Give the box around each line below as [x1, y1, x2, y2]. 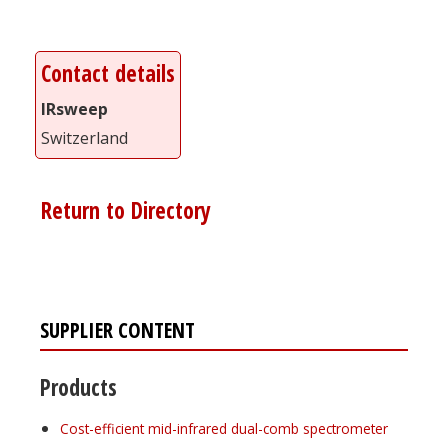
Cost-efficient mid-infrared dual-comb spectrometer [60, 418, 388, 438]
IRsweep [41, 97, 108, 120]
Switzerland [41, 126, 128, 149]
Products [40, 371, 117, 403]
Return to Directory [35, 194, 211, 226]
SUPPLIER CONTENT [40, 315, 195, 344]
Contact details [41, 57, 175, 89]
